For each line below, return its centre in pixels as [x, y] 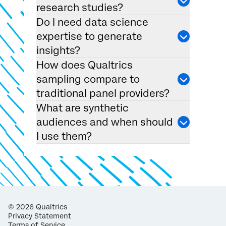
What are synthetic [82, 108]
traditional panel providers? [103, 94]
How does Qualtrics [84, 65]
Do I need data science [92, 22]
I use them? [64, 136]
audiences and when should [105, 122]
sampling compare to [88, 79]
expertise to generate [89, 37]
